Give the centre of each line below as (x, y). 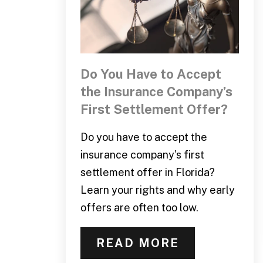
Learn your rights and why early (157, 190)
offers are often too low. (139, 207)
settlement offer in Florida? (147, 172)
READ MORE (137, 243)
